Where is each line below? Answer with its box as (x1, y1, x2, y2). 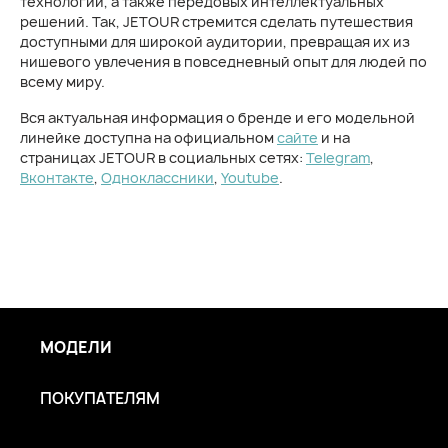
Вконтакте (20, 168, 94, 187)
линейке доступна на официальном (20, 128, 277, 147)
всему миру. (20, 72, 105, 91)
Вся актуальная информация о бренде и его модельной (20, 108, 415, 127)
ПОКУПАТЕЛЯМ (40, 388, 160, 410)
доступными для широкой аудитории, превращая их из (20, 32, 410, 51)
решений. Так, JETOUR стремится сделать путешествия (20, 12, 413, 31)
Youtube (221, 168, 279, 187)
